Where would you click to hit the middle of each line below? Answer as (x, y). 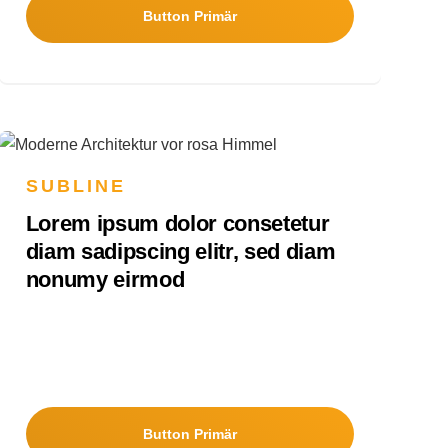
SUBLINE (76, 186)
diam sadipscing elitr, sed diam (180, 252)
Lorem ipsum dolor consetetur (177, 224)
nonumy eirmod (105, 280)
